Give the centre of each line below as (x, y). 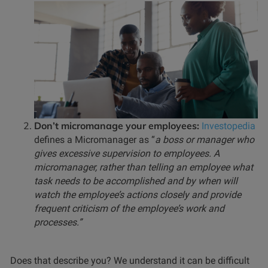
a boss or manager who (205, 139)
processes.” (58, 222)
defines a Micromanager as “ (95, 139)
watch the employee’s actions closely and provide (138, 194)
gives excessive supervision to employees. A (127, 153)
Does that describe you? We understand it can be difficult (130, 260)
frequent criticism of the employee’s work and (129, 208)
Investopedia (229, 126)
